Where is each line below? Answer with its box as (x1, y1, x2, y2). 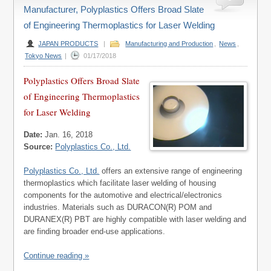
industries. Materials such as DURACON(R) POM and (24, 203, 212, 212)
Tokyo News (25, 52, 62, 60)
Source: (24, 142, 53, 152)
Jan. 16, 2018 (42, 130, 93, 140)
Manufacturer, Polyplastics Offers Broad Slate (24, 4, 204, 15)
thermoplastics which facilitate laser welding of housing (24, 178, 217, 188)
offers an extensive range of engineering (99, 166, 243, 176)
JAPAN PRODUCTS (38, 40, 99, 48)
